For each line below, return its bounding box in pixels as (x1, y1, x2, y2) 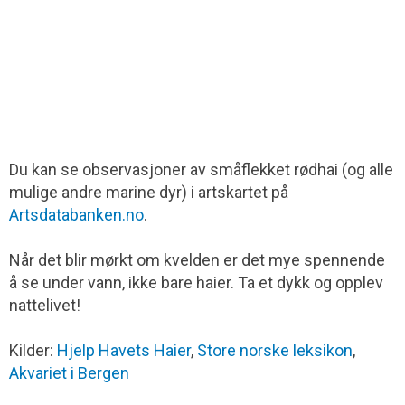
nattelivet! (9, 295, 80, 315)
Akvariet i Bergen (9, 363, 129, 382)
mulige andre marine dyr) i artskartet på (9, 182, 288, 202)
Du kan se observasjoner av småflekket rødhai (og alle (9, 159, 393, 179)
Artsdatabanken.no (9, 204, 144, 224)
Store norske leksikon (197, 340, 353, 360)
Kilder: (9, 340, 57, 360)
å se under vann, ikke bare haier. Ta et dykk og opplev (9, 272, 383, 292)
